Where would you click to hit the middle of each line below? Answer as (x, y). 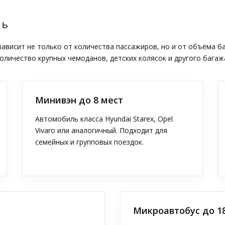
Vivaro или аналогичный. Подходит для (101, 130)
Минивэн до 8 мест (79, 100)
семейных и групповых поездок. (89, 142)
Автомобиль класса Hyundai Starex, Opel (104, 119)
